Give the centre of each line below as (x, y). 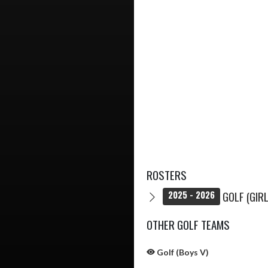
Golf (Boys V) (182, 252)
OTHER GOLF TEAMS (188, 224)
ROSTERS (167, 175)
